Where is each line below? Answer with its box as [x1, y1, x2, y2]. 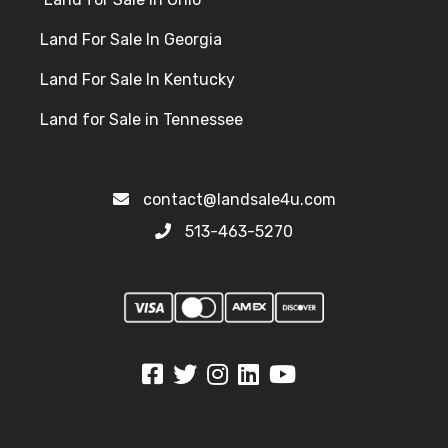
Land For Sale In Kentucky [40, 70, 235, 90]
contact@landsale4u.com [142, 190, 336, 210]
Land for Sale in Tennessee [40, 110, 243, 130]
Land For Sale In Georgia [40, 30, 222, 50]
